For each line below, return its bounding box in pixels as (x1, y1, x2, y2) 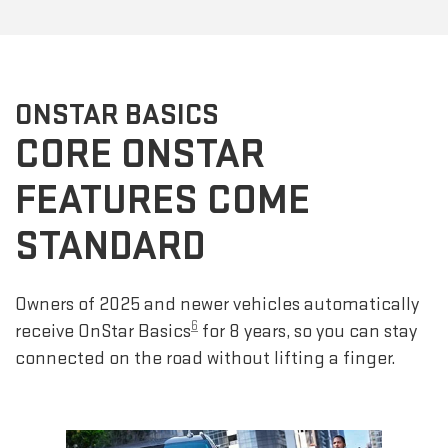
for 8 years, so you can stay (198, 320, 417, 344)
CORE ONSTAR (15, 129, 265, 181)
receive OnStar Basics (15, 320, 191, 344)
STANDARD (15, 221, 206, 273)
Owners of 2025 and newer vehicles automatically (15, 293, 419, 317)
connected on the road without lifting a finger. (15, 347, 396, 371)
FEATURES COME (15, 175, 310, 227)
